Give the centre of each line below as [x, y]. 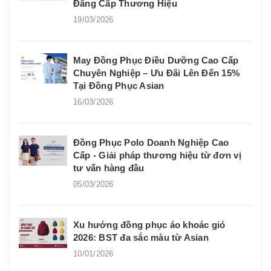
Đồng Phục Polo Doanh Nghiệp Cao [151, 142]
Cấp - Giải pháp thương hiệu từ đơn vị [157, 155]
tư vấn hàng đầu [109, 168]
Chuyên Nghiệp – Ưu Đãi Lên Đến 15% [157, 73]
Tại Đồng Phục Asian [119, 85]
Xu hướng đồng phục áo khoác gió [149, 224]
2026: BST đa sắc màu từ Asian [141, 237]
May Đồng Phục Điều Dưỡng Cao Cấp [156, 60]
